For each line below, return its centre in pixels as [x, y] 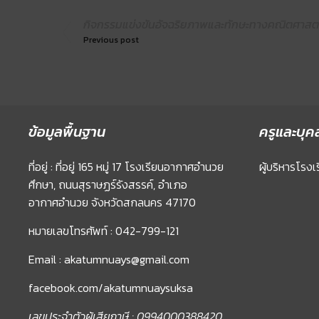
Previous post [111, 40]
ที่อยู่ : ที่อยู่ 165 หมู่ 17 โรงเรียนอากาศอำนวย [126, 167]
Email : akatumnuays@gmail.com [109, 259]
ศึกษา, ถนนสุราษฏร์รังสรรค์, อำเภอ [108, 184]
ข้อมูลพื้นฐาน [67, 132]
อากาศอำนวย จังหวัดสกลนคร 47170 [112, 202]
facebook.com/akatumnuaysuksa [111, 288]
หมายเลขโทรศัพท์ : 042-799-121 [104, 231]
